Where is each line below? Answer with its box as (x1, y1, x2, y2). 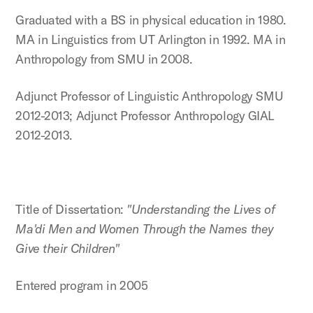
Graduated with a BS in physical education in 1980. (15, 12, 286, 29)
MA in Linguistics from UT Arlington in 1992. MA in (15, 31, 286, 48)
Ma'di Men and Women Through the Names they (15, 221, 274, 238)
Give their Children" (15, 240, 119, 257)
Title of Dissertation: (15, 201, 127, 218)
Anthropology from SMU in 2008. (15, 51, 193, 68)
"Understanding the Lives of (126, 201, 275, 218)
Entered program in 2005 (15, 277, 148, 294)
